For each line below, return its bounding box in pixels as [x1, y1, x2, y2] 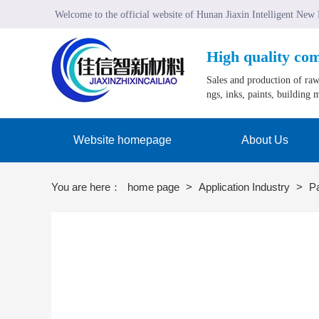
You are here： [51, 181, 124, 193]
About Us [241, 134, 288, 146]
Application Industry [199, 181, 293, 193]
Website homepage [73, 134, 172, 146]
